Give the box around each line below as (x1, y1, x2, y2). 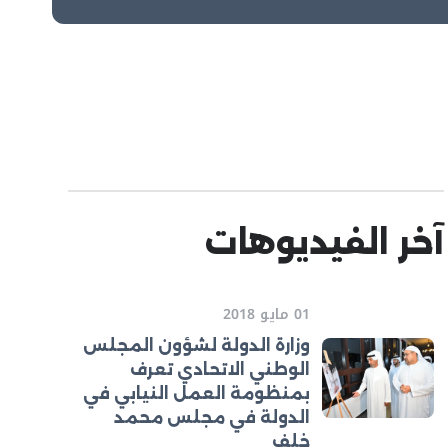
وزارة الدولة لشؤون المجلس (83, 336, 310, 355)
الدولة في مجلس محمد (114, 408, 310, 427)
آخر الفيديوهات (204, 223, 444, 262)
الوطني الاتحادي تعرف (130, 360, 310, 379)
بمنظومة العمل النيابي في (83, 384, 310, 403)
